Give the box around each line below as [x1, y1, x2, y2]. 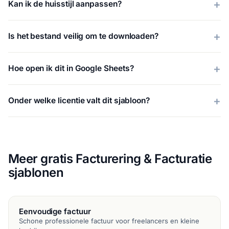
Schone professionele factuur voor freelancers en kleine [19, 216, 199, 225]
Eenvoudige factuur [19, 206, 91, 216]
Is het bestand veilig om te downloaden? [8, 31, 158, 41]
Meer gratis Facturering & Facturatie [8, 151, 212, 166]
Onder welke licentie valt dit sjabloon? [8, 96, 150, 106]
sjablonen [8, 165, 64, 180]
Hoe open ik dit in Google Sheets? [8, 63, 134, 74]
